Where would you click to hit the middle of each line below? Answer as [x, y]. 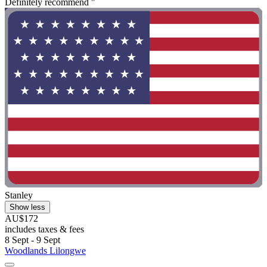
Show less [27, 207]
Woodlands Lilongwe [45, 250]
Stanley [19, 195]
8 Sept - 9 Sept [32, 240]
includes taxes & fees [44, 229]
